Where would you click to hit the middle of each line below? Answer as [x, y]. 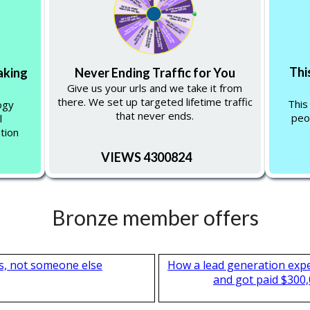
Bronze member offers [155, 217]
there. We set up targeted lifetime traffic [155, 101]
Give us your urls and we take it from [155, 88]
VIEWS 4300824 [146, 157]
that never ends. [155, 115]
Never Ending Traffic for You [155, 72]
